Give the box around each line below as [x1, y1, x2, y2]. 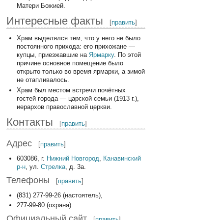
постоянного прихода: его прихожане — [16, 43, 135, 51]
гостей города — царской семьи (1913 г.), [16, 95, 139, 103]
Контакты [6, 116, 54, 129]
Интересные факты [6, 15, 104, 27]
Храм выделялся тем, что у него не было [16, 34, 140, 42]
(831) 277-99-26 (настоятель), [16, 191, 103, 199]
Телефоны [6, 175, 50, 185]
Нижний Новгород [46, 155, 99, 163]
